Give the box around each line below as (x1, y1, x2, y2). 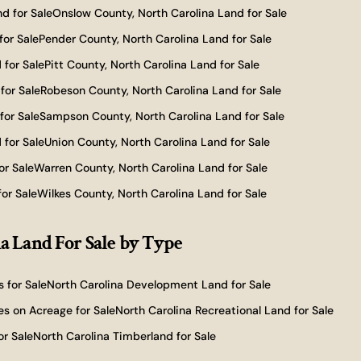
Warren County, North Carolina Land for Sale (33, 160, 268, 175)
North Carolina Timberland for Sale (33, 329, 217, 343)
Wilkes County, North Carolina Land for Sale (37, 186, 268, 201)
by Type (118, 230, 182, 255)
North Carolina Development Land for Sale (46, 277, 271, 292)
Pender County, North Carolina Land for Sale (38, 31, 272, 46)
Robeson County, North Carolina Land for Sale (39, 83, 281, 98)
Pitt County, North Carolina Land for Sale (44, 57, 259, 72)
